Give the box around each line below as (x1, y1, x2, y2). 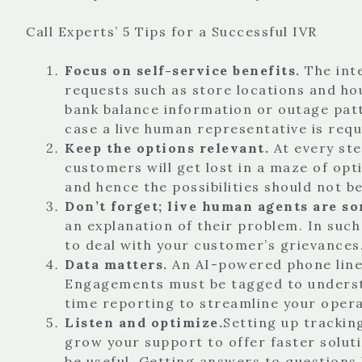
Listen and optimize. (65, 314, 223, 330)
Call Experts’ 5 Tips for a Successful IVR (26, 23, 318, 40)
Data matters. (65, 255, 172, 272)
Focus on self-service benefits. (65, 61, 305, 78)
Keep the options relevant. (65, 139, 274, 156)
